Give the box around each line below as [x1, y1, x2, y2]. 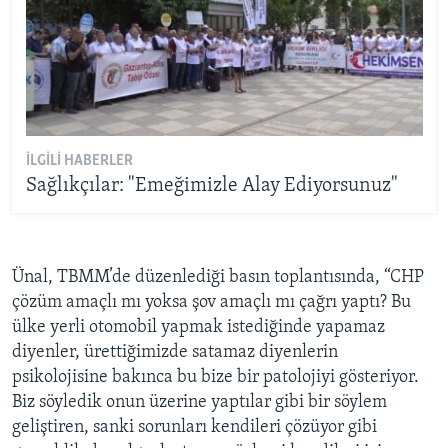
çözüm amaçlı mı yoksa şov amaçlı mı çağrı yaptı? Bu [12, 292, 411, 312]
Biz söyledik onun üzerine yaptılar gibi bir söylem [12, 392, 387, 412]
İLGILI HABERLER [25, 153, 133, 170]
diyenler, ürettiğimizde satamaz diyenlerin [12, 342, 338, 362]
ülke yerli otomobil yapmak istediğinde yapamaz [12, 317, 385, 337]
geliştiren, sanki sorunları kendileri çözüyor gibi [12, 417, 377, 437]
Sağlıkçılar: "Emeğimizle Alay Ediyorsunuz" [25, 176, 398, 197]
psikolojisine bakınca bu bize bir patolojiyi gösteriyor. [12, 367, 419, 387]
